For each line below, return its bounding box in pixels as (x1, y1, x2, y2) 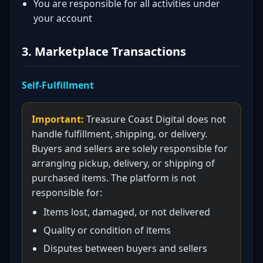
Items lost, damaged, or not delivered (43, 205, 210, 218)
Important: (32, 113, 84, 126)
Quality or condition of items (43, 224, 171, 237)
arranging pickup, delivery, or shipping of (32, 157, 215, 170)
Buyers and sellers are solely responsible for (32, 142, 228, 155)
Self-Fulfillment (22, 79, 94, 92)
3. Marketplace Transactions (22, 43, 186, 59)
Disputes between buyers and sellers (43, 242, 207, 255)
